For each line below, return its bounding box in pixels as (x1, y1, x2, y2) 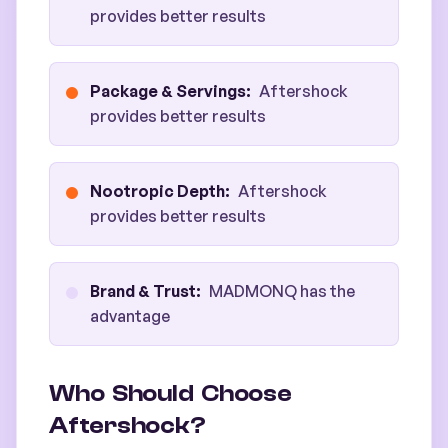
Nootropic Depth (90, 181, 225, 201)
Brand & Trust (90, 281, 196, 301)
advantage (90, 306, 170, 326)
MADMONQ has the (209, 281, 355, 301)
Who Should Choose (49, 380, 292, 407)
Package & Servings (90, 81, 246, 101)
